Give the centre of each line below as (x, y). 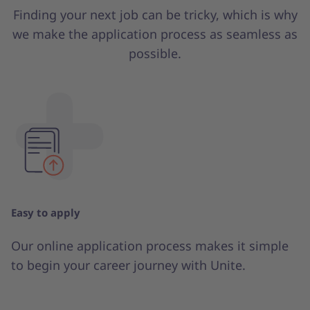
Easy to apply (46, 212)
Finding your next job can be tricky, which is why (155, 14)
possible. (155, 53)
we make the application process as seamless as (155, 34)
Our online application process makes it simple (150, 245)
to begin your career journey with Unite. (128, 265)
